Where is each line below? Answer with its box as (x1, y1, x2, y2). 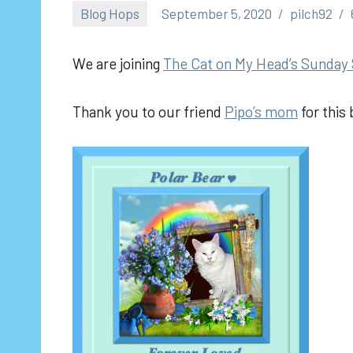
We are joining (72, 54, 163, 72)
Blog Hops (80, 5, 140, 21)
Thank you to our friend (72, 102, 225, 121)
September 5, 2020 (162, 5, 273, 21)
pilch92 (290, 5, 333, 21)
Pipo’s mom (225, 102, 298, 121)
